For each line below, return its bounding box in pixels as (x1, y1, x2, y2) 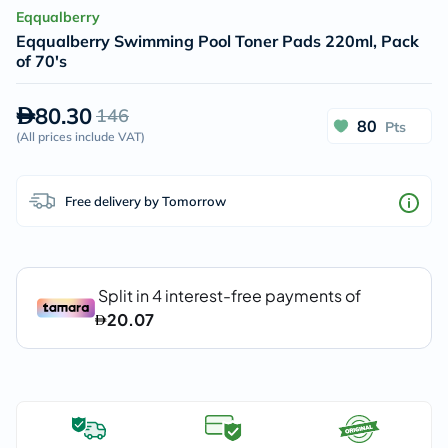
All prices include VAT (20, 129, 141, 144)
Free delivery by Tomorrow (65, 192, 226, 209)
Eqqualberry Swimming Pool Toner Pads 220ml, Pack (16, 31, 419, 51)
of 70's (16, 51, 67, 71)
